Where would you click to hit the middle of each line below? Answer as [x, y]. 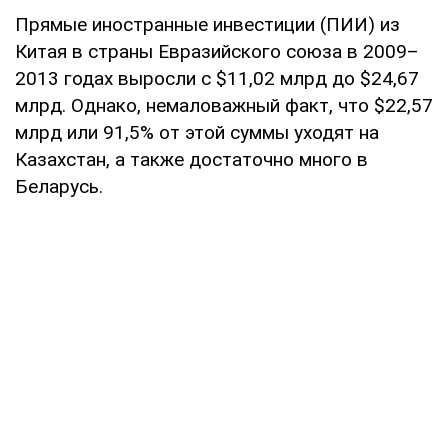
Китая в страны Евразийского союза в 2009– [217, 51]
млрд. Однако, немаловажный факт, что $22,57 [224, 105]
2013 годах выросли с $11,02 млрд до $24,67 [217, 78]
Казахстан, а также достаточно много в [191, 159]
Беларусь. [59, 186]
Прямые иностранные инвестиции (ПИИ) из [207, 24]
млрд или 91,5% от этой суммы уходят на [197, 132]
